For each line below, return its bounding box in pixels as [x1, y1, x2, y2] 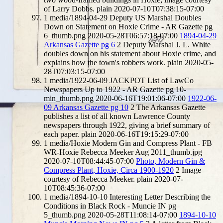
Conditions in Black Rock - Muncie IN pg [44, 201, 176, 210]
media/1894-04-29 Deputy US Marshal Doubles [50, 13, 201, 22]
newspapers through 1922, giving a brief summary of [44, 120, 210, 129]
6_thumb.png [44, 31, 86, 40]
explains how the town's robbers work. [44, 58, 165, 67]
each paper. [44, 129, 79, 138]
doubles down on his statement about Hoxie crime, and [44, 49, 216, 58]
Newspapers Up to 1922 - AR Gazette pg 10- [44, 85, 186, 94]
